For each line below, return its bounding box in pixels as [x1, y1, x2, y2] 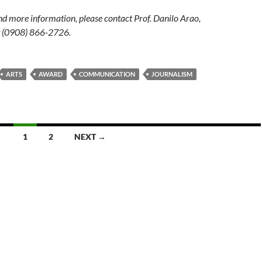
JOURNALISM [151, 70, 192, 78]
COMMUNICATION [79, 70, 135, 78]
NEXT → [74, 132, 106, 142]
